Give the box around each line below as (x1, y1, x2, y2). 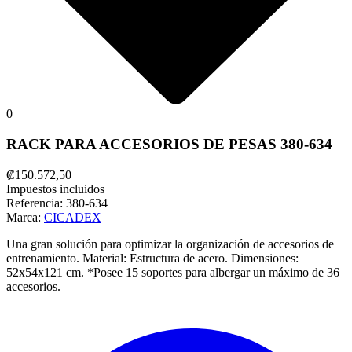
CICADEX (44, 210, 101, 224)
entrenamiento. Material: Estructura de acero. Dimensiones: (6, 251, 299, 265)
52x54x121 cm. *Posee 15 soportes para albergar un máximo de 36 (6, 265, 339, 279)
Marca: (6, 210, 44, 224)
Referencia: (6, 196, 66, 210)
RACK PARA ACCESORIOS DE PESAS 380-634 (6, 136, 332, 152)
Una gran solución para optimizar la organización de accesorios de (6, 236, 334, 251)
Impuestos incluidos (6, 181, 104, 196)
